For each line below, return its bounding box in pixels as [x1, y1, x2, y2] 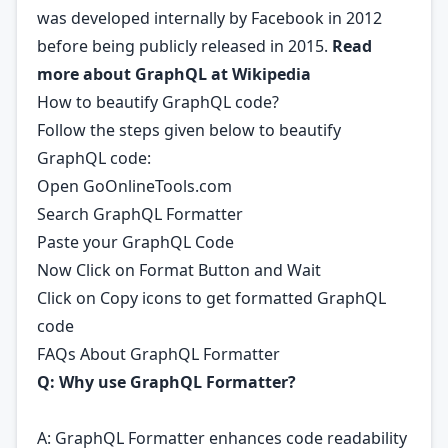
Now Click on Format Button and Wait [37, 259, 321, 281]
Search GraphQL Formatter [37, 203, 243, 225]
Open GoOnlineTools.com [37, 175, 232, 197]
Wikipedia [232, 63, 311, 85]
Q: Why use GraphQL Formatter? [37, 371, 296, 393]
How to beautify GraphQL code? [37, 91, 279, 113]
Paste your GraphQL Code [37, 231, 234, 253]
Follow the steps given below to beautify [37, 119, 341, 141]
